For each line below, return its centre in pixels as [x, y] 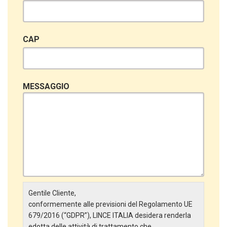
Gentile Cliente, [52, 193]
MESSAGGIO [46, 86]
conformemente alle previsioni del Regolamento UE [110, 204]
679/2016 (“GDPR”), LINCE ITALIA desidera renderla [110, 216]
